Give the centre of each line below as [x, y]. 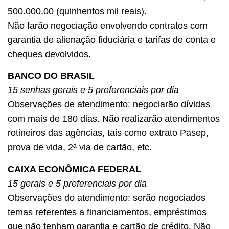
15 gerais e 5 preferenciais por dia [77, 183]
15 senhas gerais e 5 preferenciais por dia [93, 90]
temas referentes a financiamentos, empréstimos [107, 212]
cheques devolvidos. [49, 54]
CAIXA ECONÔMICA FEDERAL [74, 169]
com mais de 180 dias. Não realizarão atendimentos [114, 119]
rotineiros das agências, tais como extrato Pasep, [108, 133]
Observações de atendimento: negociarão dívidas [109, 105]
